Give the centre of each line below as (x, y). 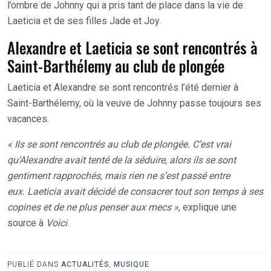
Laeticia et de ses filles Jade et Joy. (84, 21)
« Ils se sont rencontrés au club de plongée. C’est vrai (119, 145)
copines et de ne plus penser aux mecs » (93, 207)
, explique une (207, 207)
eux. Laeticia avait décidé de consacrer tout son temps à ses (135, 192)
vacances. (28, 119)
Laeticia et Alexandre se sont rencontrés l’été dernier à (123, 88)
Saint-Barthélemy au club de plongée (116, 66)
